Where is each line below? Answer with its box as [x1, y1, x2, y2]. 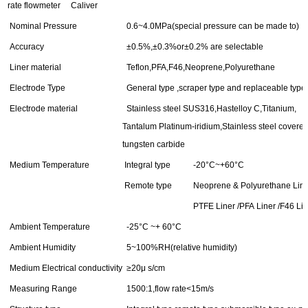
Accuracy [5, 41, 44, 52]
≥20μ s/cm [122, 263, 165, 273]
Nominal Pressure [5, 21, 77, 31]
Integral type [122, 159, 170, 170]
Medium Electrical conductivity [5, 263, 122, 273]
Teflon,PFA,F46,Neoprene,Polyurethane [122, 62, 275, 72]
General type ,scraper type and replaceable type [122, 82, 306, 93]
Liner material [5, 62, 61, 72]
